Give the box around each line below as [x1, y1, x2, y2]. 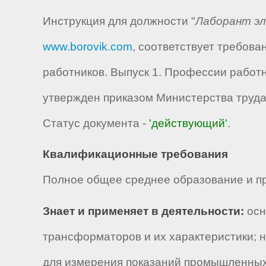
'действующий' [149, 116, 227, 129]
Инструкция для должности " [43, 14, 195, 27]
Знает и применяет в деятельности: [43, 204, 244, 217]
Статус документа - [43, 116, 149, 129]
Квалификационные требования [43, 148, 228, 161]
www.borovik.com [43, 40, 132, 53]
